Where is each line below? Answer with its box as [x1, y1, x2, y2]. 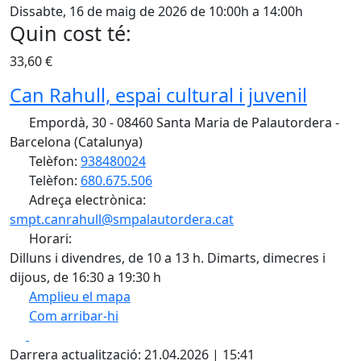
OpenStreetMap [236, 312, 298, 326]
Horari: [26, 229, 78, 247]
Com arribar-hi [29, 306, 118, 325]
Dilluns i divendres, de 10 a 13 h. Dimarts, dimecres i [10, 248, 326, 267]
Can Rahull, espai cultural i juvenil [10, 81, 307, 108]
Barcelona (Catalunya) [10, 132, 143, 151]
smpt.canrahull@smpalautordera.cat [10, 210, 234, 228]
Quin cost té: [10, 19, 131, 47]
